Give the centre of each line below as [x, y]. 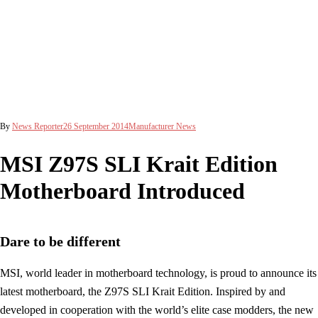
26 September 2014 [96, 127]
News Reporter [38, 127]
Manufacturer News [162, 127]
